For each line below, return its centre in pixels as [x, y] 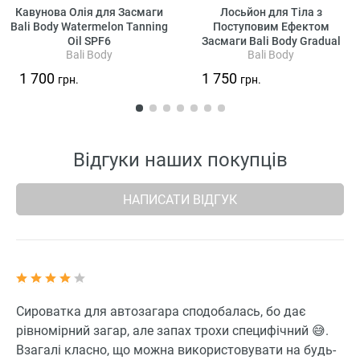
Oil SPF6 [89, 41]
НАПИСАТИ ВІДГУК [180, 199]
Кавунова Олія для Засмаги [89, 12]
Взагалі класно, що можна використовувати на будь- [176, 350]
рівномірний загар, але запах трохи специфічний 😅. [172, 331]
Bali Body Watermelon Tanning [89, 26]
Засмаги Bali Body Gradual [271, 41]
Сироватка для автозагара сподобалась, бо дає [161, 312]
